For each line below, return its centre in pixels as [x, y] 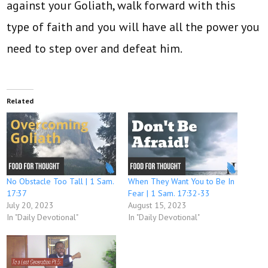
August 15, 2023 [157, 205]
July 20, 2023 [31, 205]
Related [20, 101]
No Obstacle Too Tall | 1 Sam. [60, 181]
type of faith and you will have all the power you [133, 27]
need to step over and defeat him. [95, 49]
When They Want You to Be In [181, 181]
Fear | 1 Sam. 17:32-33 [169, 193]
